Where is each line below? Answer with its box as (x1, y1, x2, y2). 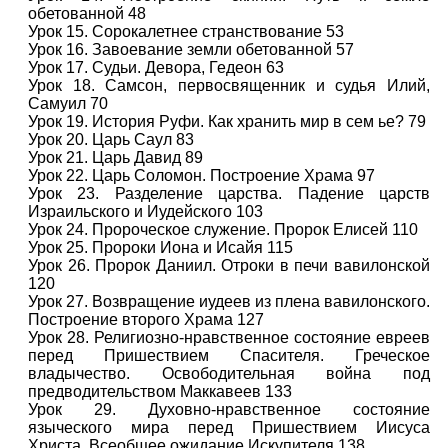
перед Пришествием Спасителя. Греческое (28, 347, 430, 364)
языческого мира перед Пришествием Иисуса (28, 419, 430, 436)
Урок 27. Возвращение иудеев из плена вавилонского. (28, 293, 430, 310)
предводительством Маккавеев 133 (28, 383, 292, 400)
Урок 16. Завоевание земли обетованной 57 (28, 41, 354, 58)
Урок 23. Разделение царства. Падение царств (28, 185, 430, 202)
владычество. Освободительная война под (28, 365, 430, 382)
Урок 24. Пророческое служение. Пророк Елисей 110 (28, 221, 418, 238)
